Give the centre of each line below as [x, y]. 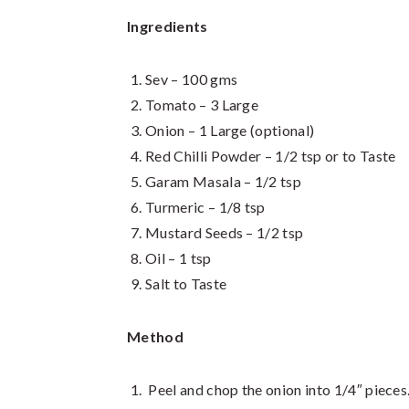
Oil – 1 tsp [178, 258]
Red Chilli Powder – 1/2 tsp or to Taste [271, 156]
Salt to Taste [186, 283]
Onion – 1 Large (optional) [230, 130]
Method [155, 336]
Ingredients [168, 26]
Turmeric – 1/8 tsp [205, 207]
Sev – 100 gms [192, 79]
